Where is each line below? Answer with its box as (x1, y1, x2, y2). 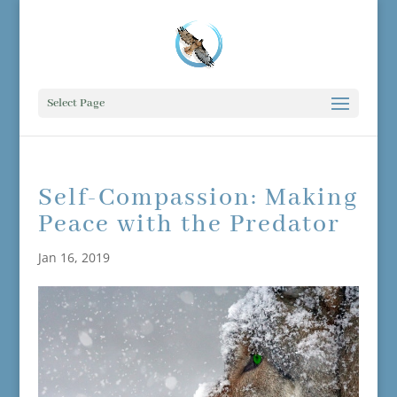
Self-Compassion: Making (37, 183, 358, 214)
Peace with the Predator (37, 209, 340, 240)
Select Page (46, 96, 105, 111)
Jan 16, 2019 (37, 249, 110, 266)
